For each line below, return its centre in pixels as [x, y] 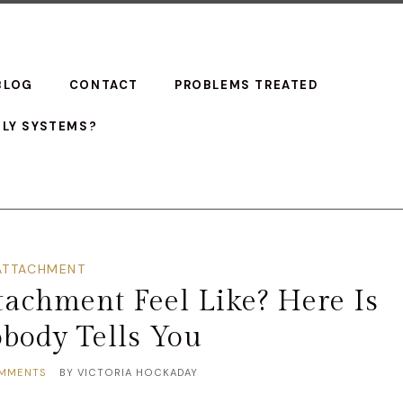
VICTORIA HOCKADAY [138, 372]
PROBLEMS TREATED [246, 85]
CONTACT [104, 85]
